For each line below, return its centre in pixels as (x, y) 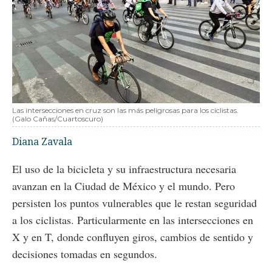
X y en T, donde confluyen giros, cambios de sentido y (133, 236)
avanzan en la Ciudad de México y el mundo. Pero (124, 185)
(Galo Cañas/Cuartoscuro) (58, 118)
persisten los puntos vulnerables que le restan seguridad (134, 202)
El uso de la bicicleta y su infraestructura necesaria (124, 168)
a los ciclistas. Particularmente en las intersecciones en (133, 219)
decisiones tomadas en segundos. (85, 253)
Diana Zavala (42, 141)
